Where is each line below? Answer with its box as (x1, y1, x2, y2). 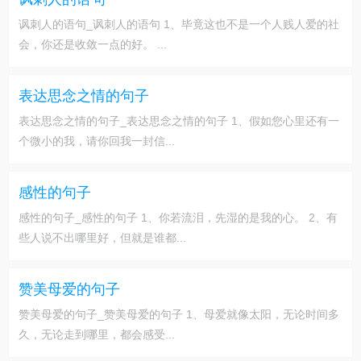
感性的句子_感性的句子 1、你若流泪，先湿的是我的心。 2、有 (19, 211, 338, 224)
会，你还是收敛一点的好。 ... (19, 38, 167, 51)
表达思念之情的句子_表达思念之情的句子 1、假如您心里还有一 (19, 114, 339, 127)
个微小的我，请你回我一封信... (19, 135, 175, 147)
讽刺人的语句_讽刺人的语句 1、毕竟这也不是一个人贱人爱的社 (19, 18, 339, 31)
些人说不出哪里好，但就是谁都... (19, 231, 186, 244)
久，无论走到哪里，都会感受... (19, 328, 175, 341)
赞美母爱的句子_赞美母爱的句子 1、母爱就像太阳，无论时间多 (19, 308, 339, 321)
